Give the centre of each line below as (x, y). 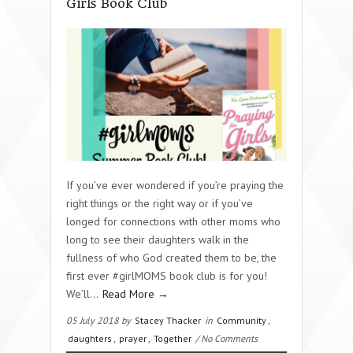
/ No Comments (225, 338)
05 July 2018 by (100, 320)
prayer (133, 338)
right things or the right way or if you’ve (160, 203)
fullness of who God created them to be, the (171, 257)
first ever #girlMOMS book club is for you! (167, 275)
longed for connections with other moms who (173, 221)
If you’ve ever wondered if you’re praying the (175, 185)
